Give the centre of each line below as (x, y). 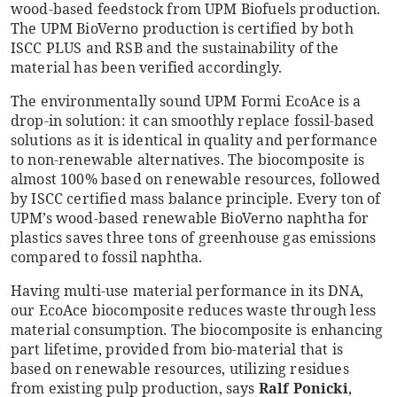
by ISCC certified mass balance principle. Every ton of (196, 198)
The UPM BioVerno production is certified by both (182, 28)
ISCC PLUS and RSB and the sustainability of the (175, 48)
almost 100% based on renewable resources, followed (196, 179)
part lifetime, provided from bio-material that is (177, 349)
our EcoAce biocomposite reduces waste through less (194, 310)
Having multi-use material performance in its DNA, (187, 291)
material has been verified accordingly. (147, 67)
